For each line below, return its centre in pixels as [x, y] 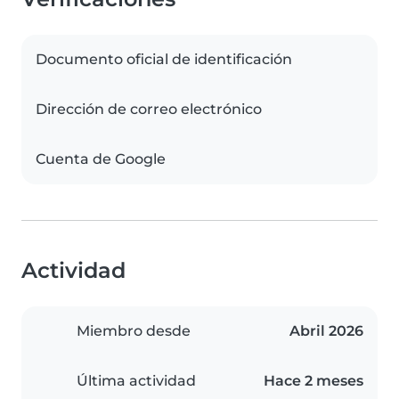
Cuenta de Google [101, 159]
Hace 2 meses [313, 381]
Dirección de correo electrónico [149, 110]
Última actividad [136, 381]
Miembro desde [134, 331]
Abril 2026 [326, 331]
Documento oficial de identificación [164, 60]
